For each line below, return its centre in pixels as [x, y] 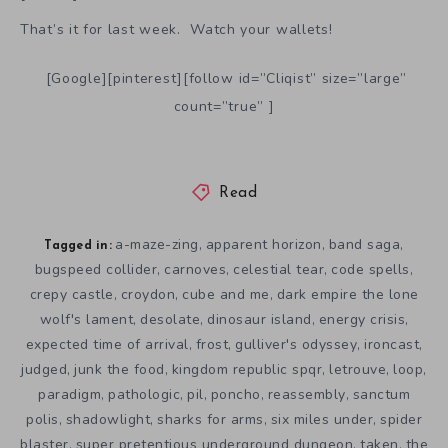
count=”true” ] [224, 107]
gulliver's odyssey [296, 344]
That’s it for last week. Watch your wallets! [176, 30]
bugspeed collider [96, 269]
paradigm [69, 394]
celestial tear [279, 269]
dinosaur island [259, 319]
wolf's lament [86, 319]
